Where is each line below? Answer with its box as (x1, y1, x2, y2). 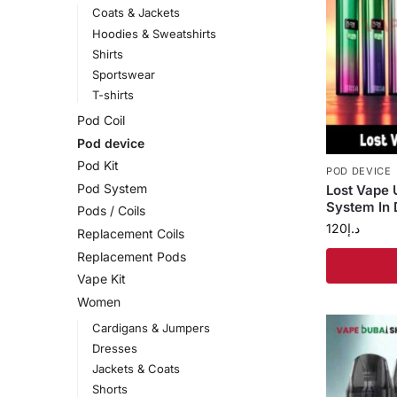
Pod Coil (77, 113, 125, 128)
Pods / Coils (77, 203, 145, 219)
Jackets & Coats (91, 361, 180, 376)
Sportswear (91, 67, 155, 82)
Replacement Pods (77, 248, 186, 264)
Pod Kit (77, 158, 119, 174)
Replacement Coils (77, 225, 184, 241)
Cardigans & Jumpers (91, 320, 210, 335)
